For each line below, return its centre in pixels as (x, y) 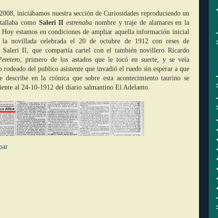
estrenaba (81, 23)
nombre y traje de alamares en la (142, 23)
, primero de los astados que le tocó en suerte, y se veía (105, 60)
